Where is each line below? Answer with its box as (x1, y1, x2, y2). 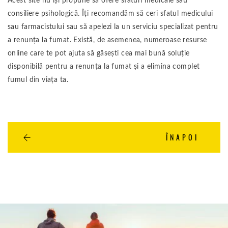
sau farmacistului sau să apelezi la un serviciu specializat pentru (8, 23, 218, 31)
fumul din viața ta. (8, 76, 68, 83)
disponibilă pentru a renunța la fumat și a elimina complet (8, 63, 200, 70)
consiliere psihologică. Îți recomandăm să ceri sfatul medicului (8, 10, 213, 17)
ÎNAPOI (166, 132, 199, 142)
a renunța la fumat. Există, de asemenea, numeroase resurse (8, 37, 207, 44)
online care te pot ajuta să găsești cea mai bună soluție (8, 50, 190, 57)
